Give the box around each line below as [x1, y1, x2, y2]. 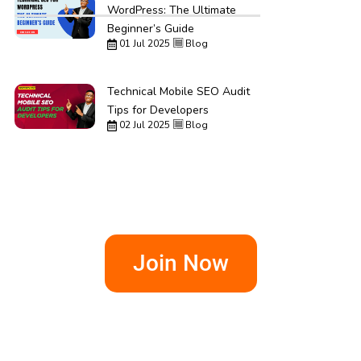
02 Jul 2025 [116, 118, 170, 131]
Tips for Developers [106, 102, 209, 118]
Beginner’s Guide [106, 20, 194, 36]
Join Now [132, 249, 229, 276]
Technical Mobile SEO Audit [106, 83, 250, 99]
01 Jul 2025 [116, 36, 170, 50]
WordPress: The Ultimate [106, 2, 236, 18]
